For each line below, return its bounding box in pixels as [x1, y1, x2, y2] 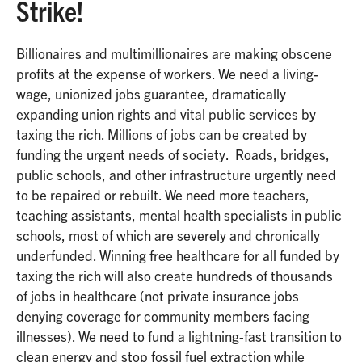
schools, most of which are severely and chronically [16, 226, 320, 244]
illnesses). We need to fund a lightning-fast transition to [16, 327, 342, 345]
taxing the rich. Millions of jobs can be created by [16, 125, 307, 143]
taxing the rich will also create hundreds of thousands [16, 267, 333, 284]
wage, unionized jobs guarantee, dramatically [16, 85, 286, 103]
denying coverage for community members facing [16, 307, 309, 325]
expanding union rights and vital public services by [16, 105, 316, 123]
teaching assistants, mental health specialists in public [16, 206, 342, 224]
